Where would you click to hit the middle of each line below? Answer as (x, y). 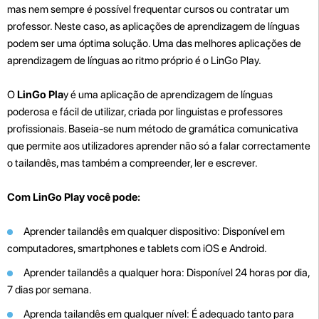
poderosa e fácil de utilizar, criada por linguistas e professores (145, 111)
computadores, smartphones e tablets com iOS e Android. (137, 248)
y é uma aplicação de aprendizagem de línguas (168, 94)
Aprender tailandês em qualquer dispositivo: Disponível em (154, 231)
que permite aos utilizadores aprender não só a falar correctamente (159, 146)
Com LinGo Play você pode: (74, 197)
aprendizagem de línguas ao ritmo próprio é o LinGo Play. (134, 60)
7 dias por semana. (49, 289)
